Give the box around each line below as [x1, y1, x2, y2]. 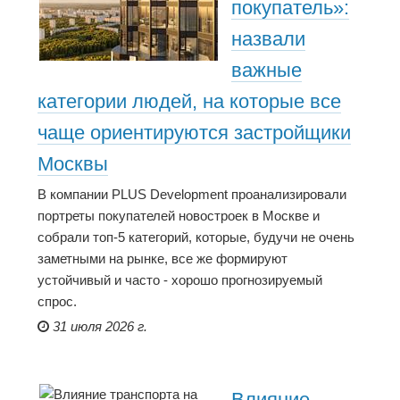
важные [231, 59, 302, 82]
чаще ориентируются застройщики [37, 121, 351, 145]
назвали [231, 28, 305, 51]
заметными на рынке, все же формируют [37, 250, 287, 266]
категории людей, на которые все [37, 90, 341, 113]
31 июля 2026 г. [53, 319, 147, 335]
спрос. [37, 293, 77, 309]
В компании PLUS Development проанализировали [37, 186, 346, 202]
